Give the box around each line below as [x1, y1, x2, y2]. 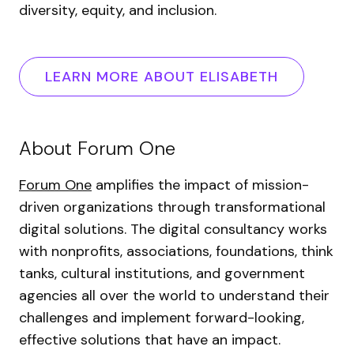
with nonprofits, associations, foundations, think [19, 242, 333, 261]
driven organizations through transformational [19, 198, 326, 217]
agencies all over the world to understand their [19, 286, 330, 305]
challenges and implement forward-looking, [19, 308, 304, 327]
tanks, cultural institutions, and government [19, 264, 305, 283]
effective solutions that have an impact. [19, 330, 284, 349]
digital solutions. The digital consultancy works [19, 220, 327, 239]
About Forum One [19, 136, 175, 160]
